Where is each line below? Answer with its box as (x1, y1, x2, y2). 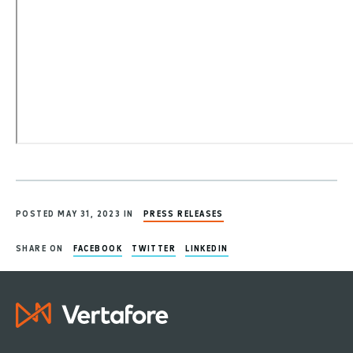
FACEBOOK (72, 241, 123, 254)
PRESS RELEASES (143, 206, 224, 219)
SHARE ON (16, 241, 64, 254)
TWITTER (132, 241, 176, 254)
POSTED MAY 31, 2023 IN (16, 206, 134, 219)
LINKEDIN (185, 241, 229, 254)
